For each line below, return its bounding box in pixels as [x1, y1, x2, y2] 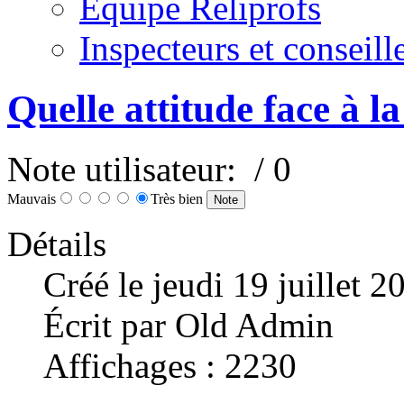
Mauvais [7, 190, 56, 207]
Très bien [151, 190, 207, 207]
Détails [7, 224, 106, 263]
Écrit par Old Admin [43, 305, 334, 344]
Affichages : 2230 [43, 345, 297, 385]
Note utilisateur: [7, 149, 245, 188]
